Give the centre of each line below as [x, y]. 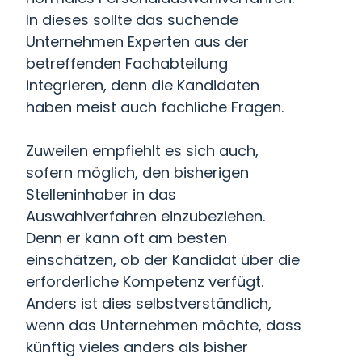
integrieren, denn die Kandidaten [143, 85]
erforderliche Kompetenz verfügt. [145, 282]
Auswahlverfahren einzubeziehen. [145, 216]
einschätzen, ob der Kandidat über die [163, 260]
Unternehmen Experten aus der [137, 42]
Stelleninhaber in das [101, 194]
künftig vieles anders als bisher [137, 347]
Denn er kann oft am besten [126, 238]
